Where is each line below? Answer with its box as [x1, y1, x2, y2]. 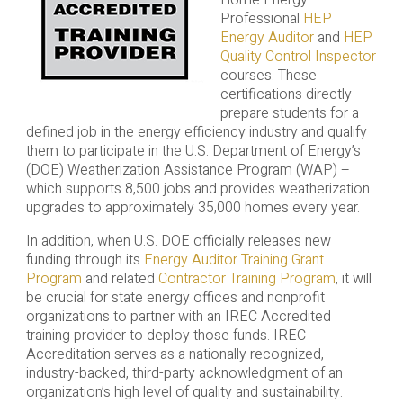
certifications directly [219, 84, 352, 106]
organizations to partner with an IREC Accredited [25, 306, 331, 328]
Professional [219, 8, 303, 31]
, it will [335, 268, 372, 291]
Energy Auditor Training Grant [143, 249, 324, 272]
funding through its [25, 249, 144, 272]
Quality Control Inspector [219, 46, 376, 68]
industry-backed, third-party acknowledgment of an [25, 363, 343, 385]
